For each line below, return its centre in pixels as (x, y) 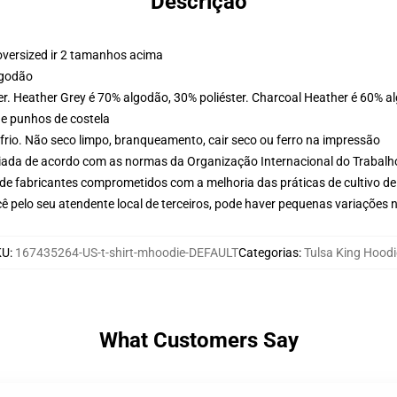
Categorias (268, 253)
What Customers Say (198, 340)
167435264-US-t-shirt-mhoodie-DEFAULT (126, 253)
